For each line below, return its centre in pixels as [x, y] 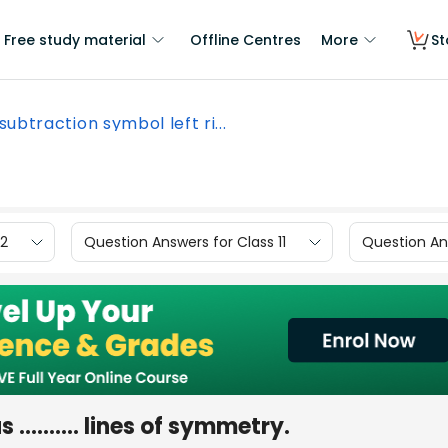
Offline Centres [245, 40]
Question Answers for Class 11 [185, 241]
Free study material [75, 40]
